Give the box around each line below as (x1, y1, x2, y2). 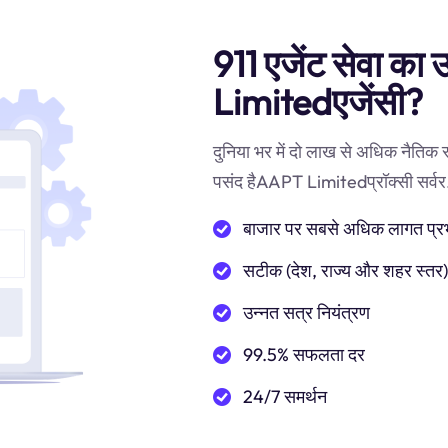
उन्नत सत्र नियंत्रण (243, 301, 370, 324)
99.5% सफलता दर (243, 343, 365, 366)
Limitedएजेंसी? (213, 79, 423, 124)
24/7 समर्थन (243, 385, 327, 408)
